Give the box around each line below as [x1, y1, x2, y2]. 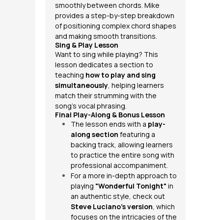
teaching [55, 70, 85, 80]
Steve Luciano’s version [71, 202, 153, 211]
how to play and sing [85, 70, 156, 80]
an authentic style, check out [71, 192, 165, 201]
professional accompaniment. [71, 161, 168, 170]
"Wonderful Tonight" [95, 181, 166, 191]
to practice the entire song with [71, 150, 174, 160]
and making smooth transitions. [55, 31, 157, 41]
